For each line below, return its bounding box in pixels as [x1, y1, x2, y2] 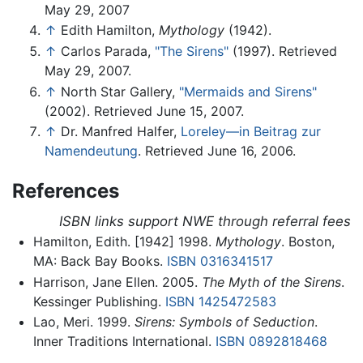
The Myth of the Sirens [201, 273, 341, 290]
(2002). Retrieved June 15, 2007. [45, 102, 244, 119]
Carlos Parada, [61, 43, 155, 60]
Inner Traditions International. [32, 333, 216, 350]
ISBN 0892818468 [215, 333, 327, 350]
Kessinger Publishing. [32, 293, 165, 310]
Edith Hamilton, [61, 22, 159, 39]
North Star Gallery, [61, 83, 179, 100]
